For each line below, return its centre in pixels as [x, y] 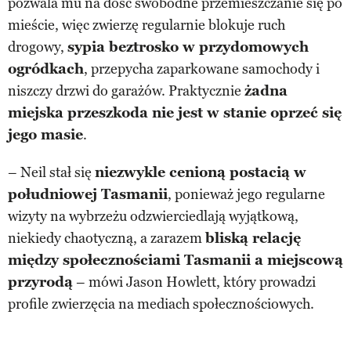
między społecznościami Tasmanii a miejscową [175, 260]
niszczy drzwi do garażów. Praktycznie [126, 90]
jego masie [45, 134]
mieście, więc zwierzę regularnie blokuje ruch [147, 25]
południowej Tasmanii [88, 194]
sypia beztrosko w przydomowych [188, 47]
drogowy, [38, 47]
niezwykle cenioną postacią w [201, 172]
